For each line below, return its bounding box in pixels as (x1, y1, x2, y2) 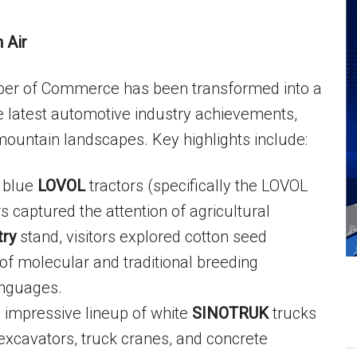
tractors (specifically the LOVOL (85, 176, 308, 195)
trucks (269, 304, 316, 323)
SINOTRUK (192, 304, 269, 323)
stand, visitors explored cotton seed (16, 227, 267, 246)
